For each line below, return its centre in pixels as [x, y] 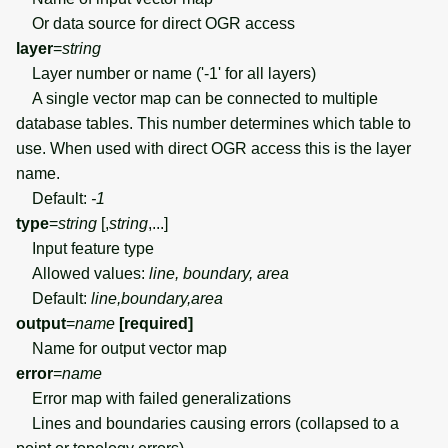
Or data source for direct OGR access [155, 23]
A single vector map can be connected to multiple [197, 98]
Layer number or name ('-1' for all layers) [166, 73]
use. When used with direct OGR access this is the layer [213, 148]
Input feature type [85, 248]
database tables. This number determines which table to [213, 123]
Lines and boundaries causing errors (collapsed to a [207, 423]
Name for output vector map [121, 348]
